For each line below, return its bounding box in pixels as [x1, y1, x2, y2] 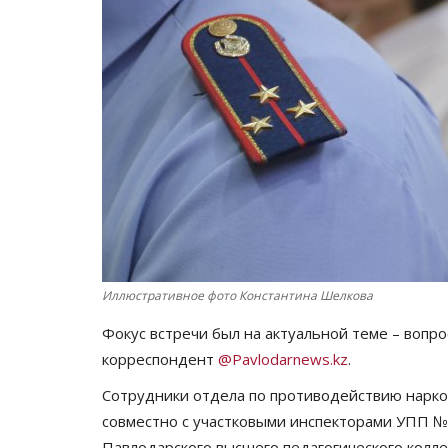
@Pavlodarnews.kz [218, 348, 348, 369]
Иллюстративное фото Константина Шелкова [102, 286, 373, 304]
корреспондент [102, 348, 218, 369]
